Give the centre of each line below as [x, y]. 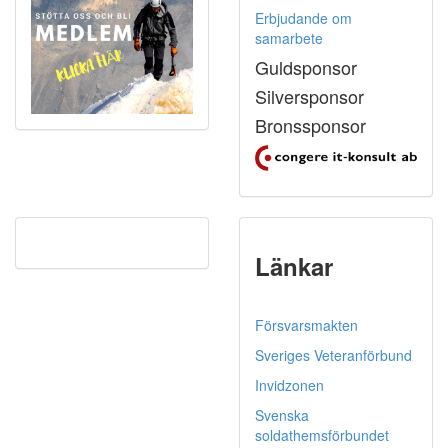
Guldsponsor [306, 67]
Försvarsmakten [306, 325]
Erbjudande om [303, 18]
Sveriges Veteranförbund [333, 355]
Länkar [294, 266]
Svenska [282, 415]
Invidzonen [289, 385]
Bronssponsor [310, 125]
